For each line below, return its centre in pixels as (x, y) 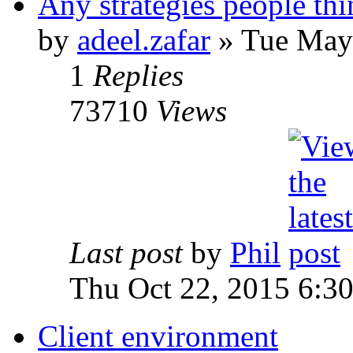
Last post (130, 253)
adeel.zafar (144, 40)
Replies (138, 76)
